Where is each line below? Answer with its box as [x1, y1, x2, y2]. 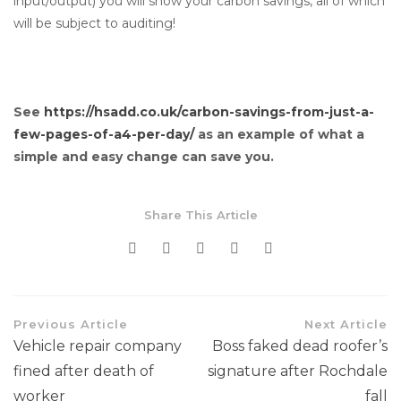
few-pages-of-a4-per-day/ [13, 126, 194, 142]
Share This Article [143, 208, 258, 222]
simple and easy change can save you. [13, 149, 274, 165]
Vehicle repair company [13, 337, 182, 354]
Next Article [304, 317, 388, 331]
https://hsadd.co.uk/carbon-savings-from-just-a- [44, 104, 374, 120]
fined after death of [13, 363, 154, 380]
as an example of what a [194, 126, 364, 142]
